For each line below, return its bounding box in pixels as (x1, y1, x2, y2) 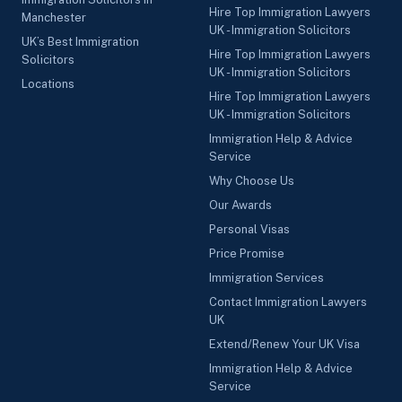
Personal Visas (209, 223, 290, 236)
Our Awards (209, 198, 272, 212)
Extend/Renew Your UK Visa (209, 337, 360, 351)
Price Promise (209, 247, 284, 260)
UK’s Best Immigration (22, 35, 139, 48)
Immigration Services (209, 271, 324, 284)
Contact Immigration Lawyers (209, 295, 367, 309)
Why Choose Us (209, 174, 294, 188)
